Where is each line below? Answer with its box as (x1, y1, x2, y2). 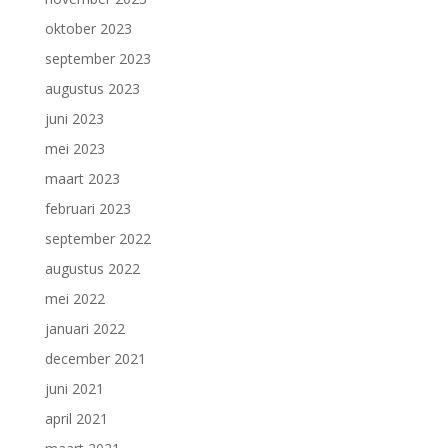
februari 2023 (44, 198, 131, 218)
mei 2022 (44, 288, 105, 308)
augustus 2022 (44, 258, 140, 278)
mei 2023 (44, 138, 105, 158)
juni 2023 (44, 108, 104, 128)
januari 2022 (44, 318, 125, 338)
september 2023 (44, 48, 151, 68)
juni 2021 (44, 378, 104, 398)
